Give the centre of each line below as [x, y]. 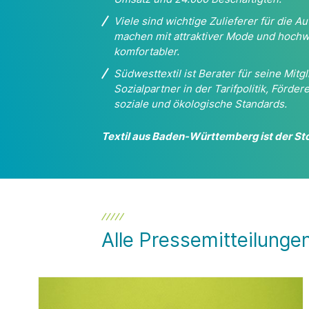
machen [133, 36]
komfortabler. [147, 51]
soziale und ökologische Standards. [200, 103]
